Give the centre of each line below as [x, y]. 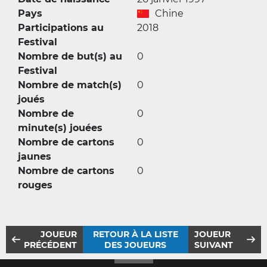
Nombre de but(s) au [70, 56]
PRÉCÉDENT [50, 245]
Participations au [61, 28]
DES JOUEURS [136, 245]
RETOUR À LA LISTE [135, 234]
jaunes [35, 156]
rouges [35, 185]
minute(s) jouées [60, 128]
